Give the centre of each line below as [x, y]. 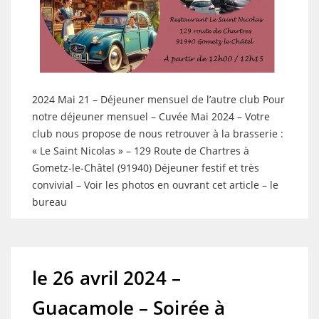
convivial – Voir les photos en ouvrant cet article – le [155, 184]
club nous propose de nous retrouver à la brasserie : [158, 133]
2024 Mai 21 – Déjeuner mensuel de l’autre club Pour [158, 99]
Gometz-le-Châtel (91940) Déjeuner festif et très [146, 167]
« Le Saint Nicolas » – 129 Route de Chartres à [141, 150]
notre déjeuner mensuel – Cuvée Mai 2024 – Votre [151, 116]
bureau [49, 202]
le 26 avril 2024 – [106, 277]
